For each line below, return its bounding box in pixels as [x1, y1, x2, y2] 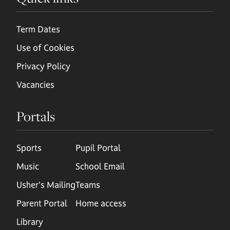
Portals [16, 107, 55, 126]
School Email [75, 161, 125, 172]
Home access [75, 198, 126, 209]
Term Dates [16, 24, 60, 35]
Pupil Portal [75, 142, 121, 154]
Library [16, 216, 43, 227]
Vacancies [16, 79, 54, 90]
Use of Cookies [16, 42, 74, 53]
